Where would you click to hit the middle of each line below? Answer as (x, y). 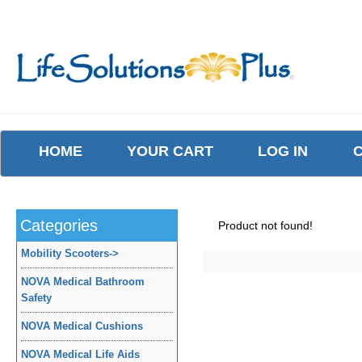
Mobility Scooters (65, 253)
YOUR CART (170, 151)
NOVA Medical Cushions (82, 326)
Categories (59, 225)
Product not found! (265, 225)
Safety (36, 298)
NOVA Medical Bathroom (83, 282)
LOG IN (283, 151)
